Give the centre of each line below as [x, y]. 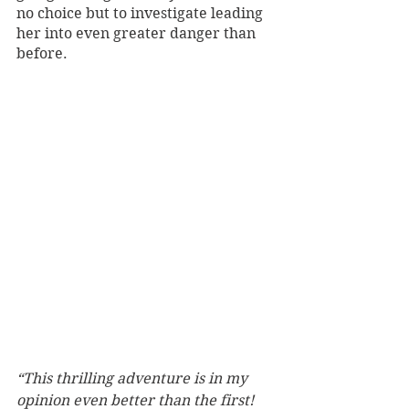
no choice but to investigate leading [142, 13]
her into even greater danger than [138, 33]
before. [44, 53]
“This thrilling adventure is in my [134, 378]
